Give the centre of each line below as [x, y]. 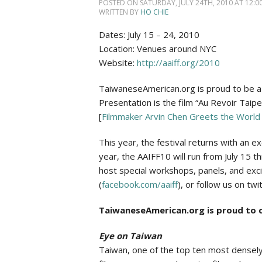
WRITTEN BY [119, 12]
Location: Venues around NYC [157, 48]
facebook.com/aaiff [139, 184]
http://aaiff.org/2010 [178, 62]
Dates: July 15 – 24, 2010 [149, 34]
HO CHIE [154, 12]
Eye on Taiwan [130, 235]
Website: [118, 62]
